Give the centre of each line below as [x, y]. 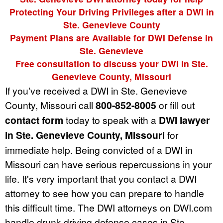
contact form [34, 120]
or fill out [175, 105]
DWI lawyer [184, 120]
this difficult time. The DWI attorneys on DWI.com [109, 207]
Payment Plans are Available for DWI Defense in [111, 37]
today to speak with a [111, 119]
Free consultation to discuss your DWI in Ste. [111, 63]
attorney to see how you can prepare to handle [105, 193]
